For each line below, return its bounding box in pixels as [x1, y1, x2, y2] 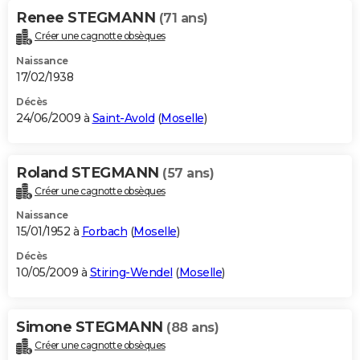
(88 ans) [166, 320, 219, 336]
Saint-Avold [92, 110, 154, 125]
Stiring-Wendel [89, 265, 173, 280]
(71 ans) [158, 10, 208, 26]
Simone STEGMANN [16, 318, 166, 337]
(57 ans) [162, 165, 214, 181]
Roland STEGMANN [16, 163, 162, 182]
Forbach [81, 224, 127, 239]
